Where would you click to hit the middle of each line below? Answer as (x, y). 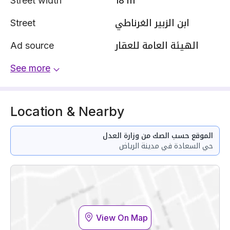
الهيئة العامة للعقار (157, 45)
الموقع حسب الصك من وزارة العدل (158, 135)
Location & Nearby (67, 111)
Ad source (32, 45)
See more (30, 68)
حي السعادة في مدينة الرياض (166, 146)
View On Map (122, 218)
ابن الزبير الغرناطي (152, 23)
